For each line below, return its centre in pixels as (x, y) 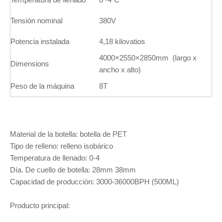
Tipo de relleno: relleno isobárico (61, 146)
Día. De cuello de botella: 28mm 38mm (73, 170)
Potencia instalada (40, 41)
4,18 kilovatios (122, 41)
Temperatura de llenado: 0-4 (55, 158)
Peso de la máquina (42, 86)
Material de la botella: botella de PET (68, 134)
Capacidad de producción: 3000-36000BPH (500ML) (94, 182)
